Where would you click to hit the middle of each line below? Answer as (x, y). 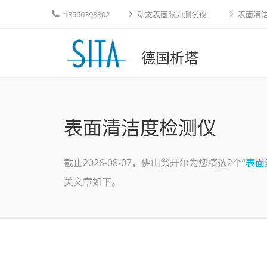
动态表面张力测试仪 (172, 14)
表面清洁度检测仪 (140, 127)
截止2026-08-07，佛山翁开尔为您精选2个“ (155, 163)
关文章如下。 (92, 182)
